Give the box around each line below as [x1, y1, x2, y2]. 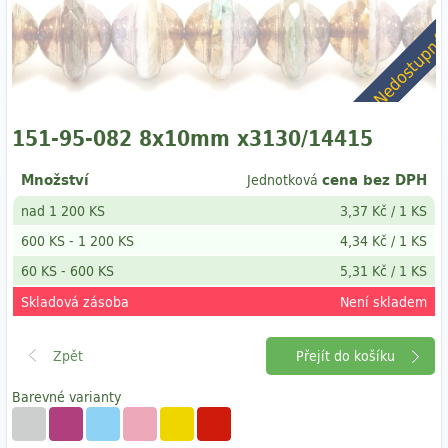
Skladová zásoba [21, 291, 129, 313]
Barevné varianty [12, 386, 121, 408]
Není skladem [340, 291, 427, 313]
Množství [21, 167, 89, 192]
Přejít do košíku [296, 345, 395, 367]
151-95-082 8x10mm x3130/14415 [12, 122, 373, 155]
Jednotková [247, 169, 322, 191]
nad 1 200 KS [21, 200, 105, 222]
